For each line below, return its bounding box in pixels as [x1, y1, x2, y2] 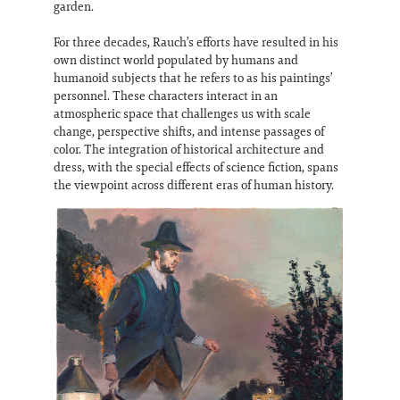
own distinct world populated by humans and [54, 51, 298, 68]
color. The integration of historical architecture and [54, 140, 324, 157]
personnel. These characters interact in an [54, 87, 278, 104]
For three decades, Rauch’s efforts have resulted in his [54, 33, 338, 50]
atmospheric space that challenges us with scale [54, 104, 311, 121]
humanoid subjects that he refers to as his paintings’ [54, 69, 332, 86]
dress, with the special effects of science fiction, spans [54, 158, 338, 175]
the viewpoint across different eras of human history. [54, 176, 334, 193]
